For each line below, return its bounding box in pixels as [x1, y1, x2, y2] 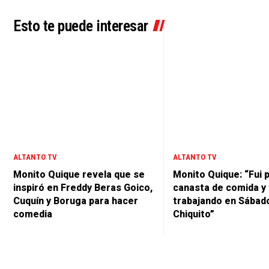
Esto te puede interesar [13, 16, 148, 35]
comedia [13, 208, 52, 220]
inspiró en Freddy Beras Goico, [13, 182, 153, 194]
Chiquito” [173, 208, 214, 220]
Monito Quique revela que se [13, 169, 145, 181]
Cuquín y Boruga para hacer [13, 195, 138, 207]
